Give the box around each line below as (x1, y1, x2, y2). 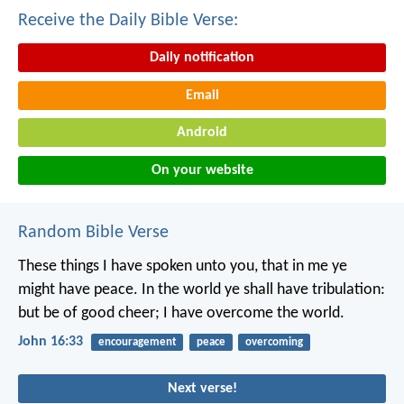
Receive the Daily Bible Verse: (18, 12, 238, 31)
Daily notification (150, 50, 254, 66)
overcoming (244, 335, 303, 348)
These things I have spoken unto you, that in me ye (18, 257, 347, 275)
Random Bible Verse (18, 223, 169, 242)
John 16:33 (18, 334, 83, 349)
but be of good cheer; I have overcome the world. (18, 304, 344, 322)
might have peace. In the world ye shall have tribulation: (18, 280, 385, 298)
